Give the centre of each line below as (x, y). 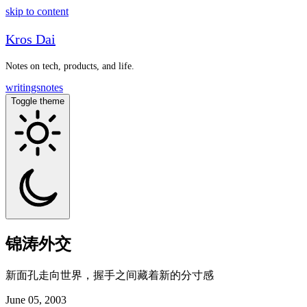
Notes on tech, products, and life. (70, 66)
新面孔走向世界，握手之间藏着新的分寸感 (110, 275)
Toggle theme (38, 101)
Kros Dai (30, 39)
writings (23, 87)
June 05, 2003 (36, 299)
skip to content (37, 11)
